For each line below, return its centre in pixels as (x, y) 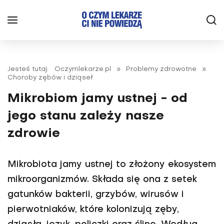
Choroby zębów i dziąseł (50, 78)
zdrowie (34, 134)
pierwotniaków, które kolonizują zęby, (93, 210)
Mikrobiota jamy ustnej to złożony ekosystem (112, 165)
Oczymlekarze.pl (83, 69)
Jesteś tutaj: (30, 69)
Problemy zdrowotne (161, 69)
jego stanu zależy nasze (86, 116)
